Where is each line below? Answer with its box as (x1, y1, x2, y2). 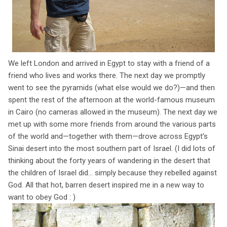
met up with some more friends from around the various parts (8, 119, 216, 129)
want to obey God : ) (8, 192, 75, 202)
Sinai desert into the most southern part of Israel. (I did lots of (8, 143, 215, 153)
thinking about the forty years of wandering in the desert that (8, 156, 210, 165)
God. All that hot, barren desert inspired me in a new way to (8, 180, 204, 190)
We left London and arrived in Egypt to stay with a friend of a (8, 58, 210, 68)
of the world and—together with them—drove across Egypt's (8, 131, 208, 141)
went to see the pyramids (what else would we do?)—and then (8, 83, 215, 92)
